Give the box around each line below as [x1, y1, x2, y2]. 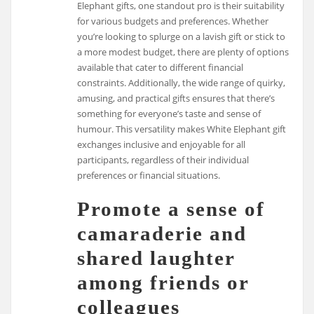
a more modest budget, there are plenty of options [77, 45, 289, 58]
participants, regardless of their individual [77, 153, 250, 166]
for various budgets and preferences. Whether [77, 14, 269, 27]
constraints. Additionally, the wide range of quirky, [77, 76, 286, 89]
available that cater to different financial [77, 60, 244, 74]
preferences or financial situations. [77, 168, 221, 182]
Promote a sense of [77, 198, 266, 221]
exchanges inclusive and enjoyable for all [77, 137, 246, 151]
